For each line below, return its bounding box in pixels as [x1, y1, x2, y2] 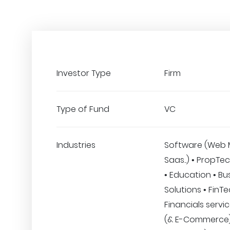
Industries [56, 139, 95, 151]
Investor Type [56, 67, 111, 79]
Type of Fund [56, 103, 109, 115]
